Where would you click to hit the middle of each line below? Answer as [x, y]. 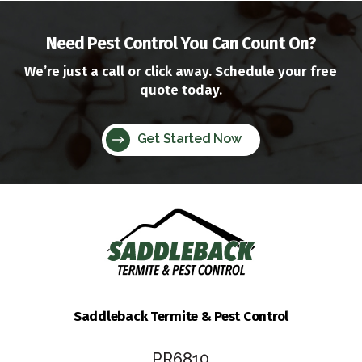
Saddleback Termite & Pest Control [181, 316]
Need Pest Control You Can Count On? [181, 44]
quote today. [181, 90]
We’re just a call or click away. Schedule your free [181, 72]
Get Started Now [187, 139]
